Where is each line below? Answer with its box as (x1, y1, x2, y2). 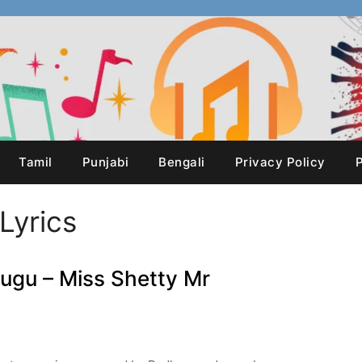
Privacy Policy (234, 154, 326, 170)
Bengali (158, 154, 205, 170)
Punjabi (82, 154, 128, 170)
